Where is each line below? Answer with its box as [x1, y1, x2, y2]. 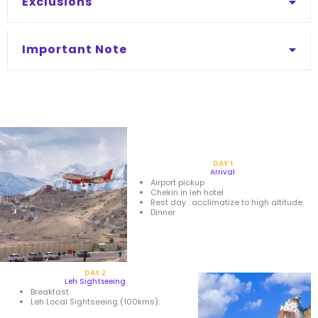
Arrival [210, 167, 236, 178]
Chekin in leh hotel [150, 187, 224, 199]
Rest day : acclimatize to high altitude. [150, 197, 305, 209]
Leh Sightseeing [65, 276, 126, 287]
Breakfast [31, 286, 69, 298]
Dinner [150, 207, 176, 219]
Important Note [22, 41, 127, 58]
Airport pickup [150, 177, 205, 189]
